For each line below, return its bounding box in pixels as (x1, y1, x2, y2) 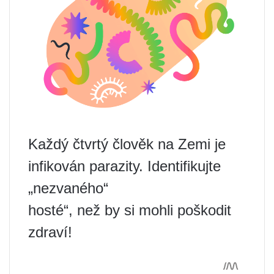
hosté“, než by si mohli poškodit (28, 201, 231, 218)
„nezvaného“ (28, 179, 108, 196)
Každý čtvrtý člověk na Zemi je (28, 135, 226, 152)
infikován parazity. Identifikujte (28, 157, 221, 174)
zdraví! (28, 223, 72, 240)
